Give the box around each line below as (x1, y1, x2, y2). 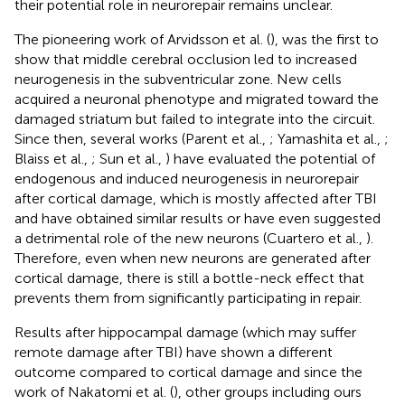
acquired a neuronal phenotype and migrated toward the (14, 89, 379, 108)
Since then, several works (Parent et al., (14, 129, 269, 147)
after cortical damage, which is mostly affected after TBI (14, 189, 377, 207)
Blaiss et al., (14, 149, 91, 167)
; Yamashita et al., (269, 129, 384, 147)
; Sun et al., (91, 149, 165, 167)
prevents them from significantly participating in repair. (14, 288, 362, 306)
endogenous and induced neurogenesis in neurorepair (14, 169, 359, 187)
